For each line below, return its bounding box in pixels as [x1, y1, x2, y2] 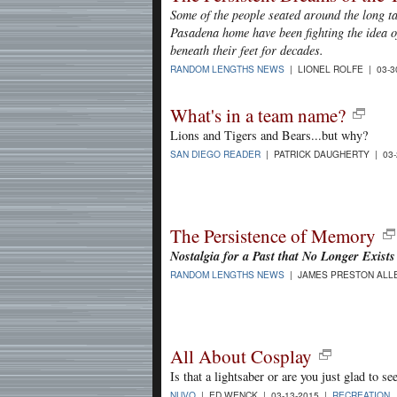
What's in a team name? [170, 102, 346, 128]
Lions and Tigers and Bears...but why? [170, 126, 368, 144]
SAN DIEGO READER [170, 147, 261, 161]
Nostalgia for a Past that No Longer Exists [170, 245, 395, 265]
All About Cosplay [170, 343, 312, 369]
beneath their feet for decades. [170, 41, 323, 58]
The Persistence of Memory [170, 222, 376, 248]
